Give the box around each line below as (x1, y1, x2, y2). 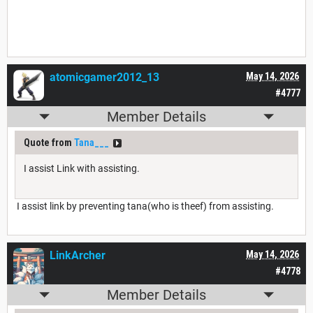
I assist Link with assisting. (24, 163, 140, 175)
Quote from (24, 137, 74, 149)
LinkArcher (50, 249, 105, 263)
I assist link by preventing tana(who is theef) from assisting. (15, 201, 274, 212)
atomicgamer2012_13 (50, 71, 159, 85)
